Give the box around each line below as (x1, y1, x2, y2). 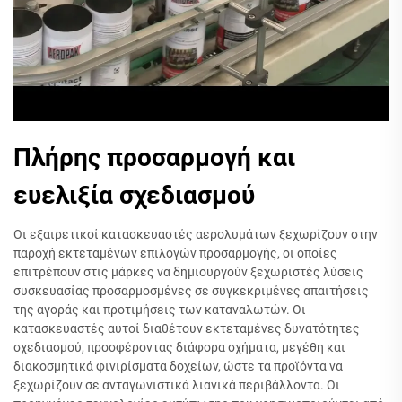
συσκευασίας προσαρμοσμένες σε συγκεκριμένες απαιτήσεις (13, 284, 369, 298)
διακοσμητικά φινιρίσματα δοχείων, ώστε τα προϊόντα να (13, 359, 343, 373)
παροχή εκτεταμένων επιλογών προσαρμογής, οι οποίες (13, 246, 337, 260)
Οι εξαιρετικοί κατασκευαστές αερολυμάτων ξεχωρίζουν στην (13, 227, 378, 241)
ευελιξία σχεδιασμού (13, 180, 255, 210)
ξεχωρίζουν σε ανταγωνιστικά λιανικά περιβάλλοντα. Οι (13, 378, 340, 392)
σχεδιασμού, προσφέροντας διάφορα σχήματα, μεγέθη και (13, 340, 345, 354)
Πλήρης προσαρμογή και (13, 143, 295, 172)
